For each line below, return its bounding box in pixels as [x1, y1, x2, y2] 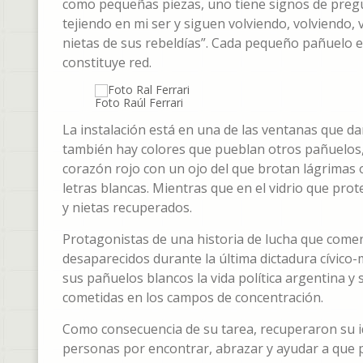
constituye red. [62, 53, 152, 71]
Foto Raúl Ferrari [95, 95, 183, 110]
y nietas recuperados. [62, 199, 192, 216]
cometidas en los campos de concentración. [62, 288, 323, 306]
